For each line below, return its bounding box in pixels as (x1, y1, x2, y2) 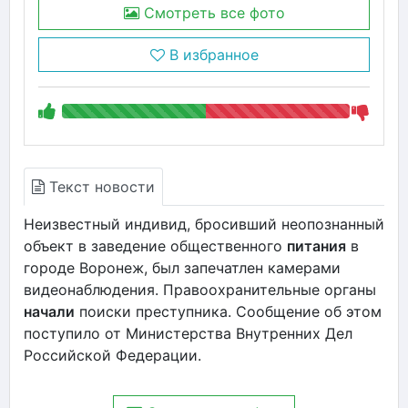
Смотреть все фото (138, 3, 285, 22)
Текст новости (45, 177, 155, 196)
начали (24, 301, 75, 321)
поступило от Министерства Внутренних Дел (24, 323, 352, 342)
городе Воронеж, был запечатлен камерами (24, 258, 341, 277)
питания (287, 236, 346, 255)
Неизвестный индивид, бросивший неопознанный (24, 214, 384, 233)
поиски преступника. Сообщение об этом (75, 301, 382, 321)
